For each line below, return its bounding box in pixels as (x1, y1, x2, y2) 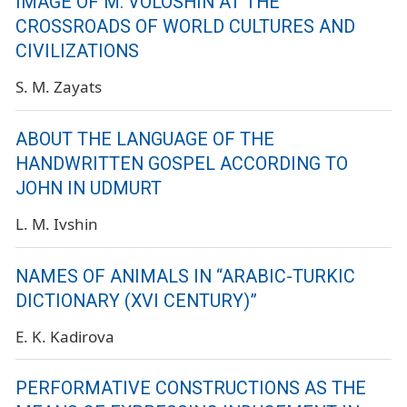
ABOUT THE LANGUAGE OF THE (15, 128, 274, 150)
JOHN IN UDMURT (15, 177, 162, 199)
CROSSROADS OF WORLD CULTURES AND (15, 15, 355, 37)
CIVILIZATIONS (15, 40, 139, 62)
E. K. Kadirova (15, 325, 114, 347)
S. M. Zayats (15, 75, 102, 97)
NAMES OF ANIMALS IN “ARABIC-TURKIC (15, 265, 355, 287)
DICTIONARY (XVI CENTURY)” (15, 290, 257, 312)
